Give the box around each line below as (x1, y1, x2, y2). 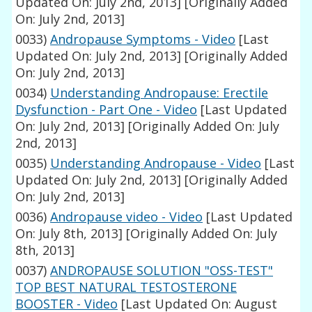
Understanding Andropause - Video (50, 155, 262, 172)
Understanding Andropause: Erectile (50, 84, 269, 102)
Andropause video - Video (50, 208, 203, 226)
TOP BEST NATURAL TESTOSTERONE (15, 279, 237, 296)
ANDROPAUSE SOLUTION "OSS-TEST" (50, 262, 274, 279)
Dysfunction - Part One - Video (15, 101, 198, 118)
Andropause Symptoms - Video (50, 31, 236, 48)
